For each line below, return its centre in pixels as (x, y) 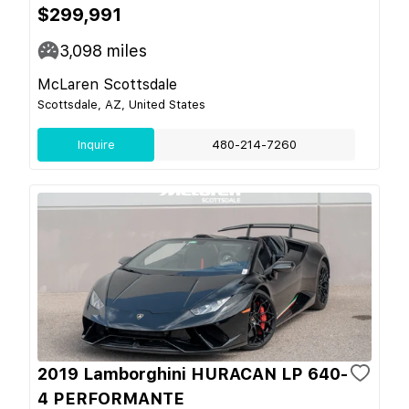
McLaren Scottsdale (107, 84)
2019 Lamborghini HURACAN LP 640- (193, 373)
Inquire (96, 144)
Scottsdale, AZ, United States (121, 104)
